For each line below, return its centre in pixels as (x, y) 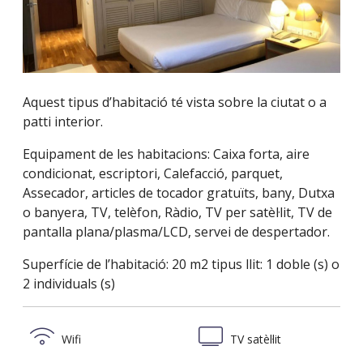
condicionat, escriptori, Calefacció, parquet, (153, 173)
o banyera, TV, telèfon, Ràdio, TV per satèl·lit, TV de (177, 212)
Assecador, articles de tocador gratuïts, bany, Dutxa (179, 192)
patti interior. (63, 121)
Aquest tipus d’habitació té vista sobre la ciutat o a (175, 102)
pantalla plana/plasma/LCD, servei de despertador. (176, 231)
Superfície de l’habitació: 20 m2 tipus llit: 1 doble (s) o (181, 264)
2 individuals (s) (69, 283)
